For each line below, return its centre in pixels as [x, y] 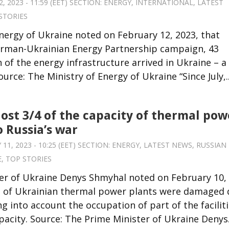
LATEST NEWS [168, 145]
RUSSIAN [211, 145]
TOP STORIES [29, 158]
